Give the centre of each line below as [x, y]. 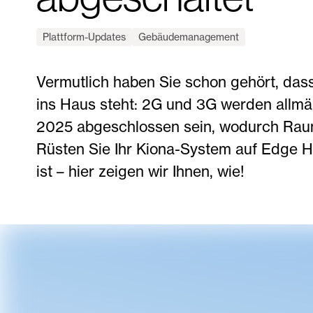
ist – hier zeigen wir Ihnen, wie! [140, 171]
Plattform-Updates [84, 37]
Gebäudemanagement [189, 37]
